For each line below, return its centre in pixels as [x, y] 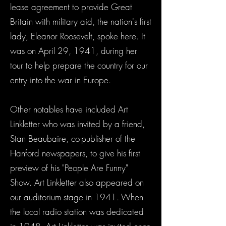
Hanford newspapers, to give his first [75, 153]
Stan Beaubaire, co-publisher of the [73, 138]
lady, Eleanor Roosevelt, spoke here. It [78, 36]
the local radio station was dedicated [77, 212]
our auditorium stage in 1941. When [77, 197]
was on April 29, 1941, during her [74, 51]
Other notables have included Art [69, 109]
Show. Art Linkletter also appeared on [77, 182]
